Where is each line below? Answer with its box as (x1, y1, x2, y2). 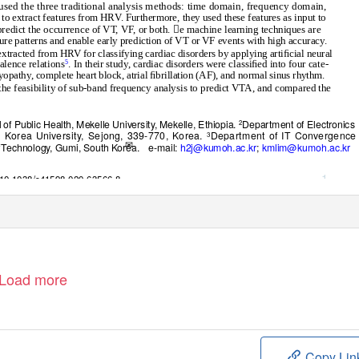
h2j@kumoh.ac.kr (179, 139, 257, 155)
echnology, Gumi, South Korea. (6, 139, 139, 155)
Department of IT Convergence (210, 128, 357, 143)
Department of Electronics (242, 116, 355, 131)
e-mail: (148, 139, 180, 155)
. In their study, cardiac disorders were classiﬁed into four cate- (68, 58, 329, 70)
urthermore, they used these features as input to (131, 11, 326, 23)
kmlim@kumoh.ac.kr (261, 139, 351, 155)
